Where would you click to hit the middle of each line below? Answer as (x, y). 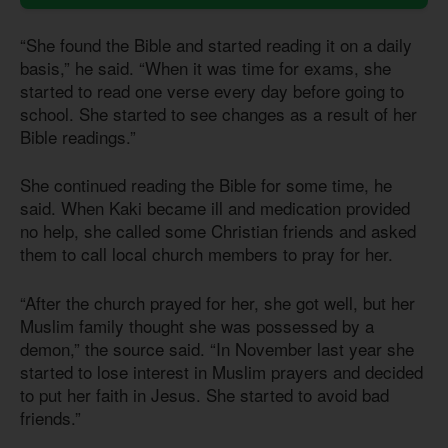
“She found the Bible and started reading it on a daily (216, 44)
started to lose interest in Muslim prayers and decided (221, 371)
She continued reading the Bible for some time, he (206, 185)
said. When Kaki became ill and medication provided (215, 208)
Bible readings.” (78, 136)
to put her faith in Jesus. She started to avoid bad (204, 394)
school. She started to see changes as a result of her (218, 113)
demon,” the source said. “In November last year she (217, 348)
